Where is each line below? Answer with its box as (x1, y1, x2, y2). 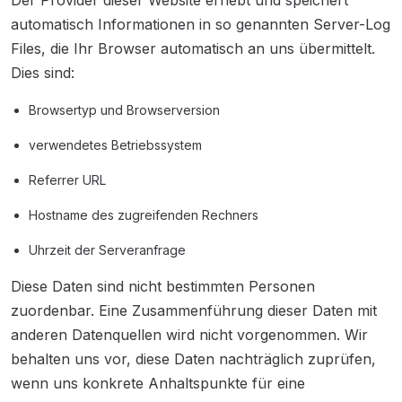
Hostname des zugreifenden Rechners (29, 207, 258, 223)
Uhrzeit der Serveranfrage (29, 242, 186, 258)
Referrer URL (29, 172, 106, 188)
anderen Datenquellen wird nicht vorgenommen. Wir (11, 326, 368, 344)
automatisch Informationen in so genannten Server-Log (11, 15, 390, 33)
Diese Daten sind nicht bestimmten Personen (11, 277, 315, 295)
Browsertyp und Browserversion (29, 102, 220, 118)
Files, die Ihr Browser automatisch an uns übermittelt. (11, 39, 375, 57)
